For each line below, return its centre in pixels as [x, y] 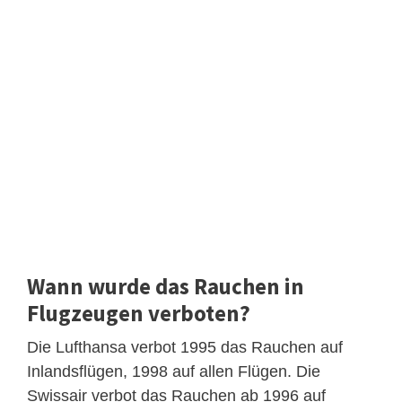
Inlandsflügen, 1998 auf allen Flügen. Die [174, 371]
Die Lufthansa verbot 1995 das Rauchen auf [185, 347]
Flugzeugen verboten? [139, 313]
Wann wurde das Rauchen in [166, 286]
